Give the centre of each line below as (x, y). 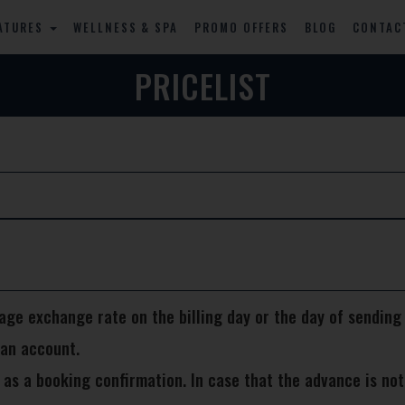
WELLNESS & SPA (126, 27)
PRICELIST (202, 85)
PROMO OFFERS (241, 27)
